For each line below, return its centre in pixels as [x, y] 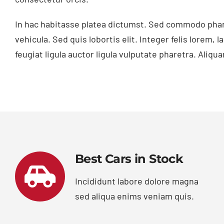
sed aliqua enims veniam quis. [134, 196]
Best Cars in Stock [129, 159]
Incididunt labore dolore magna [137, 181]
